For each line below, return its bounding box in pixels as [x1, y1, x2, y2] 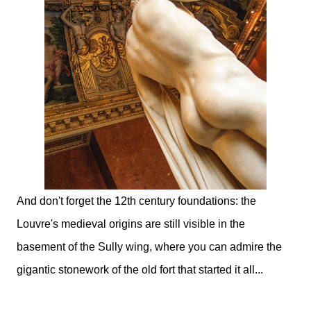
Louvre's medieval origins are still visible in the [17, 218, 245, 230]
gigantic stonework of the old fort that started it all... [17, 264, 263, 276]
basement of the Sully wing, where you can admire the [17, 241, 282, 253]
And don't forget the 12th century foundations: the [17, 195, 256, 208]
